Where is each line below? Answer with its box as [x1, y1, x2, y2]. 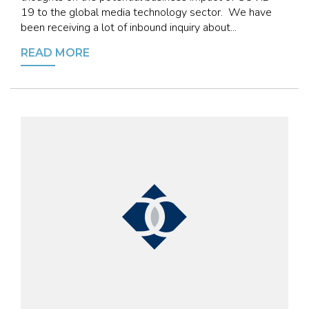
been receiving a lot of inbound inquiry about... [21, 20, 237, 35]
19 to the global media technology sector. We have [21, 5, 272, 20]
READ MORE [21, 46, 90, 59]
